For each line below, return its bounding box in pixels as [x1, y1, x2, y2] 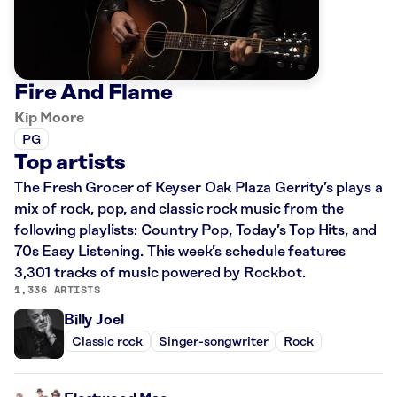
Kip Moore [14, 110, 84, 127]
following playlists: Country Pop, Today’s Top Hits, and [14, 222, 378, 239]
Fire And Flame [14, 82, 173, 105]
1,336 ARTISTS [14, 282, 101, 298]
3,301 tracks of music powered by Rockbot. [14, 265, 306, 282]
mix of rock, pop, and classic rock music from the [14, 201, 345, 218]
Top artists [14, 152, 127, 175]
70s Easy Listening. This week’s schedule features [14, 244, 346, 261]
